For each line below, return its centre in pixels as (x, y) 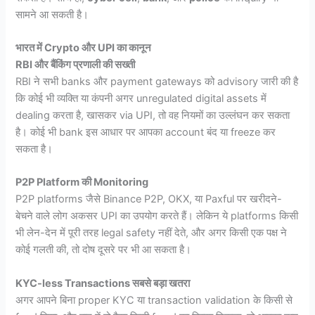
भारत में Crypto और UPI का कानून (84, 47)
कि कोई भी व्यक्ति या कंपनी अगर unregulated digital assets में (141, 98)
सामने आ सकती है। (52, 14)
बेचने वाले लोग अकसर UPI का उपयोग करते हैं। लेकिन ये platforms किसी (157, 216)
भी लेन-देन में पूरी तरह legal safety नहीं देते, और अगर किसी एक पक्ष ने (152, 233)
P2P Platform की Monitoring (82, 182)
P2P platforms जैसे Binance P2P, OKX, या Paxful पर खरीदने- (149, 199)
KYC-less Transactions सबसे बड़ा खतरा (103, 283)
